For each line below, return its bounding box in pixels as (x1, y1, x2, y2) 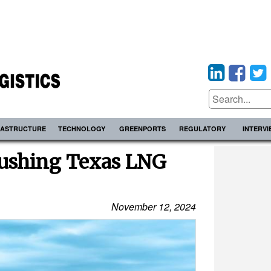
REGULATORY (179, 124, 226, 133)
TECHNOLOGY (58, 124, 106, 133)
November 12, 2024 (111, 200, 196, 214)
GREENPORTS (119, 124, 166, 133)
